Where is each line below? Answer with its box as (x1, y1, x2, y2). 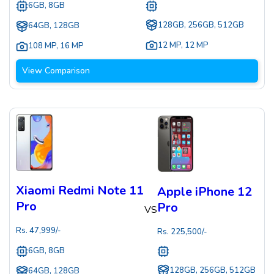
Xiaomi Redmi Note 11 (16, 182, 144, 199)
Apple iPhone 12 (157, 183, 253, 200)
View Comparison (22, 65, 90, 76)
